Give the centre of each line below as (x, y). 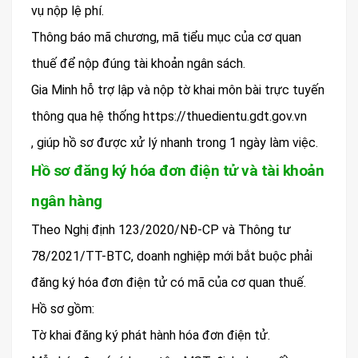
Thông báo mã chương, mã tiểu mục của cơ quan (166, 38)
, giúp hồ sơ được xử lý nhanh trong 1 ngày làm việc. (175, 143)
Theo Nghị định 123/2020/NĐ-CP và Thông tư (161, 230)
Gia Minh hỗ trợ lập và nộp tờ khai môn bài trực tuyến (178, 90)
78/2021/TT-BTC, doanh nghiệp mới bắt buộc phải (172, 257)
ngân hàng (67, 201)
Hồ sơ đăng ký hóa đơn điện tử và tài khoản (177, 171)
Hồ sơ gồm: (63, 309)
